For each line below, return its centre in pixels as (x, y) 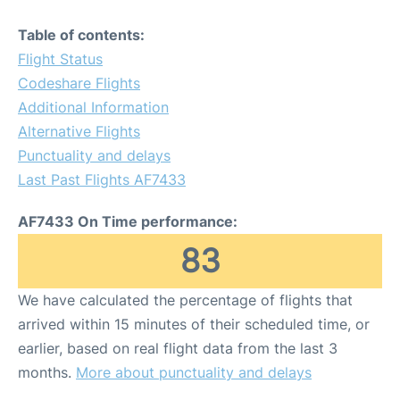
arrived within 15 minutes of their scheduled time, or (194, 324)
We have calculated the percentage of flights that (185, 300)
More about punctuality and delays (194, 372)
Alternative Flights (79, 131)
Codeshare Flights (79, 83)
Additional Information (93, 107)
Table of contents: (81, 34)
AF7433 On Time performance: (128, 221)
